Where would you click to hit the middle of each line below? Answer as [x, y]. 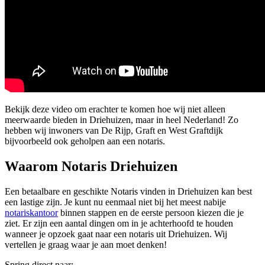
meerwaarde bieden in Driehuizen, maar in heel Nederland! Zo [122, 119]
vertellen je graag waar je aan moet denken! [86, 244]
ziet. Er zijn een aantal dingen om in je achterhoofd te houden [119, 223]
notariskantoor [31, 212]
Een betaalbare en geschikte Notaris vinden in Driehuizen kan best [128, 191]
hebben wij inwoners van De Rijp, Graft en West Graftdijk [114, 130]
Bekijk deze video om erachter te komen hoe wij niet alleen [115, 109]
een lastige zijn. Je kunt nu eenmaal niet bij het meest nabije [115, 202]
